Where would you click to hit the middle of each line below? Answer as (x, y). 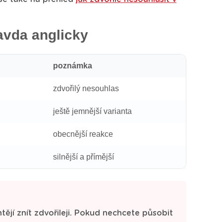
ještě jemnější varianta (92, 111)
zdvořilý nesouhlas (86, 88)
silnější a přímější (83, 157)
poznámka (73, 66)
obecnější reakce (83, 134)
